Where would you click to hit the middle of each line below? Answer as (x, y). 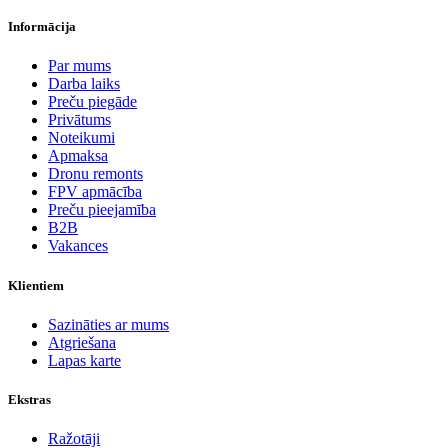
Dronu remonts (95, 174)
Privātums (79, 120)
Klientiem (36, 285)
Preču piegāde (92, 102)
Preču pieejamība (102, 210)
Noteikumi (81, 138)
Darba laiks (84, 84)
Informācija (42, 27)
